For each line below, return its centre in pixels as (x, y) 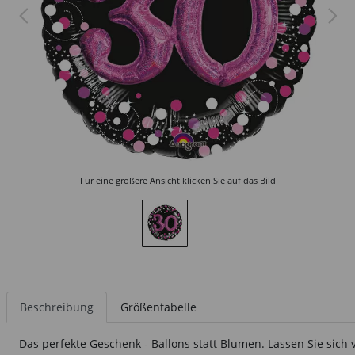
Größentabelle (158, 307)
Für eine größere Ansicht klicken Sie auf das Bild (177, 180)
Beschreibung (57, 307)
